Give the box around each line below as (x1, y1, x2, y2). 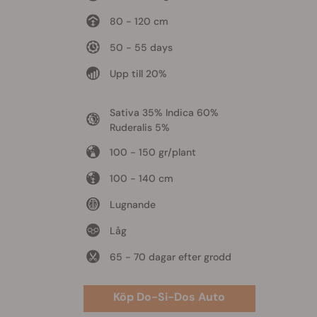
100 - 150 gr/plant (109, 145, 196, 158)
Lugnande (109, 197, 156, 211)
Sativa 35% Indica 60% (109, 105, 219, 119)
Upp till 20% (109, 67, 167, 80)
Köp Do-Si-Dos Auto (113, 289, 225, 304)
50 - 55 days (109, 40, 173, 54)
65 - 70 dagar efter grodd (109, 250, 231, 263)
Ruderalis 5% (109, 120, 170, 134)
